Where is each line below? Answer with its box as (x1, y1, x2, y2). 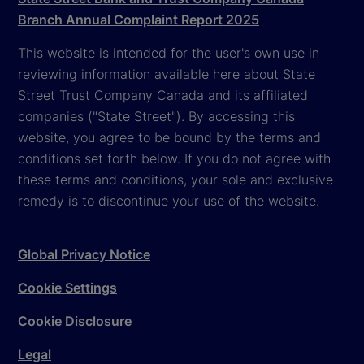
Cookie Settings (18, 279, 117, 296)
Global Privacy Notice (18, 245, 150, 262)
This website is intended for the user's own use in (18, 44, 319, 61)
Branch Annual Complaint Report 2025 (18, 11, 259, 28)
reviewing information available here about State (18, 65, 315, 82)
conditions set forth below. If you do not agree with (18, 149, 331, 167)
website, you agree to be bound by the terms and (18, 128, 321, 145)
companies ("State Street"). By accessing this (18, 107, 295, 124)
